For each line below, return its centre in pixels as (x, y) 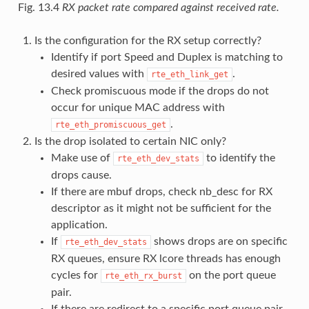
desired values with (99, 73)
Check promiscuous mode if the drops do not (160, 91)
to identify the (239, 158)
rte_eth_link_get (189, 74)
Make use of (82, 158)
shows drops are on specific (219, 241)
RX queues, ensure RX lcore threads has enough (166, 258)
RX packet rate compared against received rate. (170, 7)
